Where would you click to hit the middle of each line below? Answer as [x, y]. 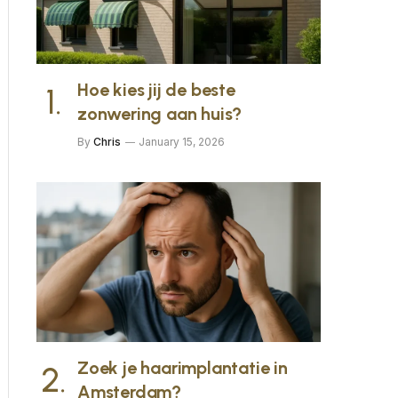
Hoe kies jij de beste [156, 90]
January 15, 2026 [182, 142]
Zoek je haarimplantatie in [183, 368]
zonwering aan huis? [160, 114]
